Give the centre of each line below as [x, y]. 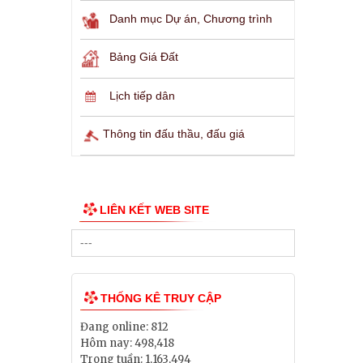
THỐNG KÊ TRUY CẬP [161, 299]
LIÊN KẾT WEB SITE [154, 209]
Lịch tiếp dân [142, 96]
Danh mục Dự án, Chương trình [191, 18]
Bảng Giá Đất [144, 57]
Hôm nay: [106, 344]
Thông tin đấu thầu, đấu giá [174, 133]
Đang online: [114, 327]
